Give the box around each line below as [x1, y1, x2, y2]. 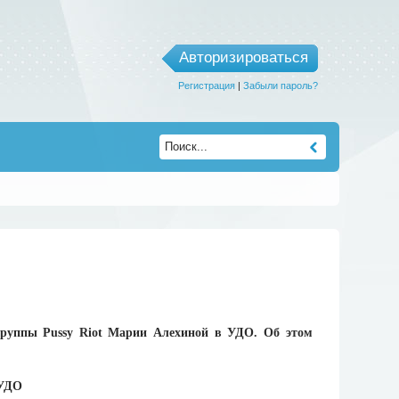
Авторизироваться [178, 49, 308, 66]
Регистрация [177, 80, 235, 91]
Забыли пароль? [242, 80, 318, 91]
